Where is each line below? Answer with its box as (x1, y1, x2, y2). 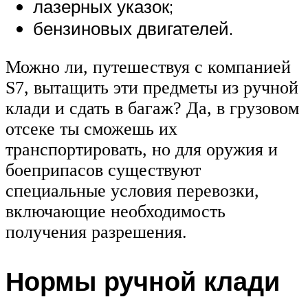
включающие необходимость (5, 201, 225, 221)
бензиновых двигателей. (33, 17, 233, 40)
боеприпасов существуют (5, 159, 201, 180)
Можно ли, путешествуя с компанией (5, 56, 291, 77)
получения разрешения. (5, 221, 187, 242)
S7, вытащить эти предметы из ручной (5, 77, 298, 98)
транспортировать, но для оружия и (5, 139, 278, 159)
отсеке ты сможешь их (5, 118, 177, 139)
